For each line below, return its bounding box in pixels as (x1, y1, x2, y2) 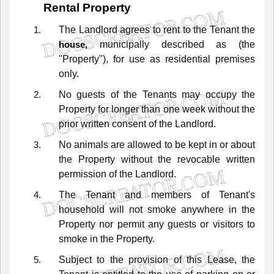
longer (111, 103, 139, 114)
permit (117, 218, 144, 229)
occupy (205, 89, 237, 100)
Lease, (207, 254, 237, 265)
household (59, 204, 105, 215)
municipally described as (87, 39, 239, 50)
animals (74, 139, 109, 150)
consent (112, 118, 146, 129)
